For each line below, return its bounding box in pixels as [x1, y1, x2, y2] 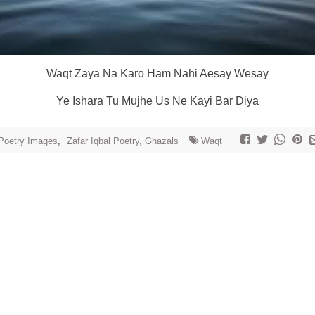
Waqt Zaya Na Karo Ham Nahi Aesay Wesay [46, 67, 269, 79]
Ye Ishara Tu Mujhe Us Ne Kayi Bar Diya [56, 95, 259, 107]
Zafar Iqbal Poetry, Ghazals [67, 136, 179, 146]
